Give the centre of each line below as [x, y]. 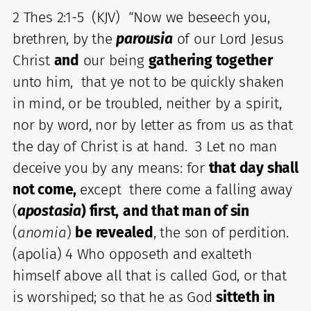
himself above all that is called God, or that [150, 275]
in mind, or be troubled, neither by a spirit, [147, 103]
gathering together [210, 60]
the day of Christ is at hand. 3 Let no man [145, 146]
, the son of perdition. [221, 232]
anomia [42, 232]
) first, [100, 211]
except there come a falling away [186, 189]
